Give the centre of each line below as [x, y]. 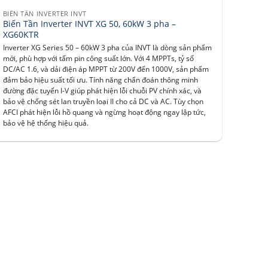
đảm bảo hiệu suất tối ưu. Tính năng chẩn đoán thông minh [100, 80]
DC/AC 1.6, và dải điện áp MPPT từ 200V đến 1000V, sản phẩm [106, 69]
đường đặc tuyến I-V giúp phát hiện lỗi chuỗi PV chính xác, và [102, 90]
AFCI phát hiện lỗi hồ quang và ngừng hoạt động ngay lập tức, [104, 112]
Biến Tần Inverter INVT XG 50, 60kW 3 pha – [89, 24]
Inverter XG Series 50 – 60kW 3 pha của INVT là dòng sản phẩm [107, 47]
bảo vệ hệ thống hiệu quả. [45, 123]
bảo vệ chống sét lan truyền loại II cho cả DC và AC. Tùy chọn [103, 101]
